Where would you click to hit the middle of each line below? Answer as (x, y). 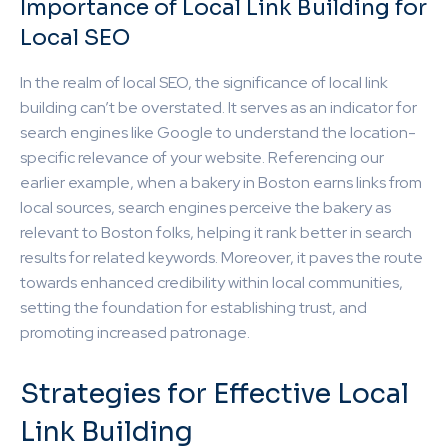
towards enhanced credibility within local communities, (211, 282)
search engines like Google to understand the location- (218, 132)
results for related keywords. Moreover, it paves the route (221, 257)
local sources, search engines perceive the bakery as (205, 207)
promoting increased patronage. (135, 332)
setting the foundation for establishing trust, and (193, 307)
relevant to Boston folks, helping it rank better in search (216, 232)
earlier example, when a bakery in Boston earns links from (221, 182)
